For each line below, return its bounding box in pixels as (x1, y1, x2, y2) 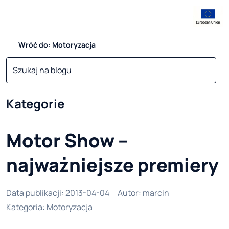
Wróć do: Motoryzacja (18, 40, 96, 50)
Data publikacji (6, 187, 61, 198)
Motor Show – (6, 127, 128, 153)
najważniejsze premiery (6, 152, 219, 177)
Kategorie (6, 95, 64, 112)
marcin (143, 187, 169, 198)
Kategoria (6, 201, 42, 213)
